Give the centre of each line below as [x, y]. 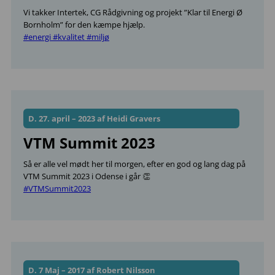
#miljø [97, 37]
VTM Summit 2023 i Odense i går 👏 [87, 176]
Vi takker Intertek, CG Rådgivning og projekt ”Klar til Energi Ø [133, 12]
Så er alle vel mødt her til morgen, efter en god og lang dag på [134, 164]
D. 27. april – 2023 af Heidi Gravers [94, 118]
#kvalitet [68, 37]
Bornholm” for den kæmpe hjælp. [85, 25]
